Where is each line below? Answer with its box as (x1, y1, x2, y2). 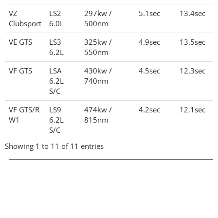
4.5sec (139, 66, 164, 75)
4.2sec (139, 105, 164, 114)
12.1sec (180, 105, 209, 114)
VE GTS (9, 37, 32, 47)
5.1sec (139, 8, 164, 18)
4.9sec (139, 37, 164, 47)
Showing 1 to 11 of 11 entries (5, 141, 104, 151)
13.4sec (180, 8, 209, 18)
